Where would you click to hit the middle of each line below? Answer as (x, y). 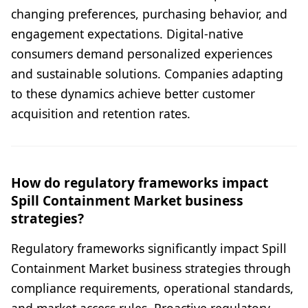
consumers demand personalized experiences (142, 54)
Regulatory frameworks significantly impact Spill (149, 249)
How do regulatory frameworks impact (140, 183)
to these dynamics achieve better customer (133, 94)
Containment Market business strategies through (151, 268)
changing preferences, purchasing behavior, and (149, 14)
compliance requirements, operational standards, (152, 288)
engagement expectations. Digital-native (127, 34)
